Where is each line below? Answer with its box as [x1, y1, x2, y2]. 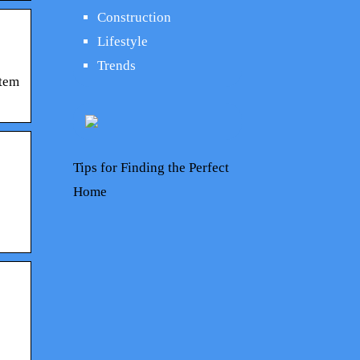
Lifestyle [97, 34, 148, 49]
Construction [97, 10, 171, 25]
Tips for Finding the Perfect [73, 160, 229, 175]
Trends [97, 58, 136, 73]
